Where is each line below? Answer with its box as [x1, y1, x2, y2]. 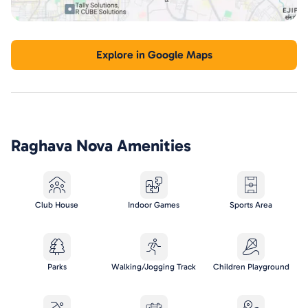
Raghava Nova [11, 135, 113, 156]
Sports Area [230, 200, 273, 210]
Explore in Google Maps [96, 48, 212, 62]
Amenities [113, 135, 191, 156]
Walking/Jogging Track [111, 262, 197, 272]
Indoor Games [128, 200, 180, 210]
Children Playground [212, 262, 289, 272]
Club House [35, 200, 79, 210]
